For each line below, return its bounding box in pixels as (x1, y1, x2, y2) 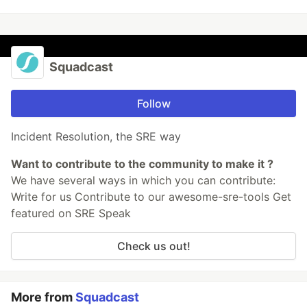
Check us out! (116, 239, 191, 254)
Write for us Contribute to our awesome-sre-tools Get (11, 190, 291, 204)
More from (11, 290, 75, 305)
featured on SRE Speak (11, 206, 131, 221)
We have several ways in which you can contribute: (11, 173, 275, 188)
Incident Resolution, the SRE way (11, 130, 181, 144)
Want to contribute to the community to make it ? (11, 157, 273, 171)
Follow (136, 97, 171, 111)
